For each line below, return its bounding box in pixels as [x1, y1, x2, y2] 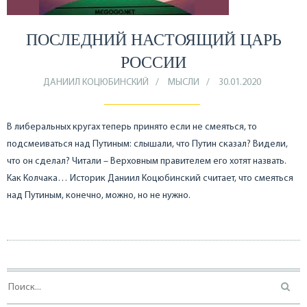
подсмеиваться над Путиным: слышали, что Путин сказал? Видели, [7, 138, 288, 149]
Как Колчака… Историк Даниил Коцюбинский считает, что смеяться [7, 173, 293, 184]
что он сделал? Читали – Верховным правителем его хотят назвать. [7, 156, 286, 167]
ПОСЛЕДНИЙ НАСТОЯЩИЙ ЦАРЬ [25, 30, 282, 49]
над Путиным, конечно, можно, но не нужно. [7, 190, 191, 201]
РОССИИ [121, 53, 186, 71]
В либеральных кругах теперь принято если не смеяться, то [7, 121, 257, 132]
